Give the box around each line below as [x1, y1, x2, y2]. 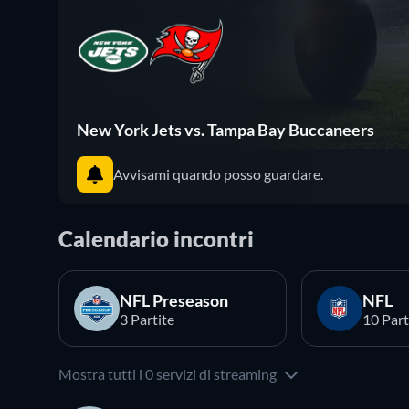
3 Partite [120, 309, 174, 328]
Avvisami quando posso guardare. [113, 165, 323, 184]
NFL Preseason [120, 289, 228, 310]
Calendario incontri [58, 225, 254, 252]
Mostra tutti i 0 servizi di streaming [58, 365, 277, 383]
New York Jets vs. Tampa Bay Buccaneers [77, 119, 374, 140]
